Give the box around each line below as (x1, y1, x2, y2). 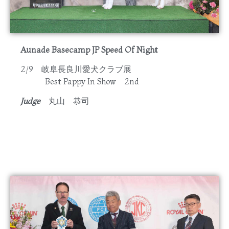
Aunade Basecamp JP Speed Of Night (20, 44, 158, 55)
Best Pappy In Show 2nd (20, 76, 139, 86)
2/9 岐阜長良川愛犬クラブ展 (20, 63, 131, 74)
